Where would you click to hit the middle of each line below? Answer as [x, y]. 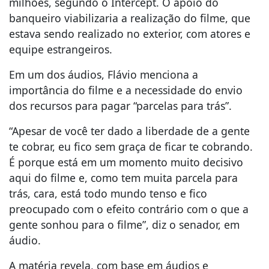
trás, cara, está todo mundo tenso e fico [108, 194]
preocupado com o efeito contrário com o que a [129, 209]
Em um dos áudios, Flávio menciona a [104, 75]
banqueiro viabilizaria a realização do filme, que [130, 18]
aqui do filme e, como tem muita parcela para [123, 178]
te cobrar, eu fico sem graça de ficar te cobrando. [131, 147]
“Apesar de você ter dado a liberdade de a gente [129, 131]
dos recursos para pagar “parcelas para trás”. [123, 106]
